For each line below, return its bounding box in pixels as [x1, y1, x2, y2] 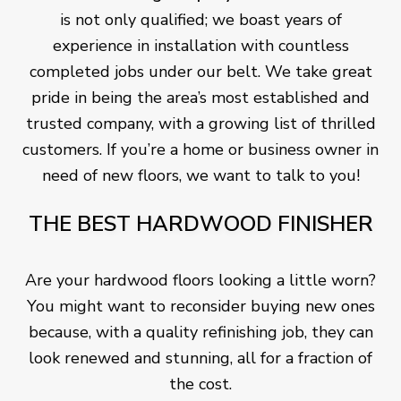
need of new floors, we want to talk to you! [41, 165, 360, 187]
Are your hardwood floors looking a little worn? [25, 269, 376, 292]
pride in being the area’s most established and [31, 87, 370, 109]
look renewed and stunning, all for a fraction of [29, 347, 372, 370]
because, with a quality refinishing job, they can [28, 321, 373, 344]
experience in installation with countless [52, 35, 349, 57]
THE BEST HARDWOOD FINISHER [28, 209, 373, 239]
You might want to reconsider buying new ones [26, 295, 375, 318]
